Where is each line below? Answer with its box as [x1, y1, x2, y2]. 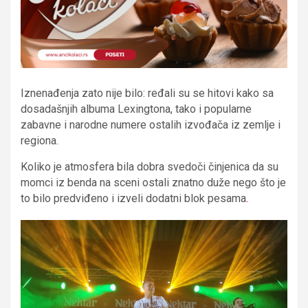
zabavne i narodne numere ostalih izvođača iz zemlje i [21, 118, 280, 132]
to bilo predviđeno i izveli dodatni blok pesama [21, 192, 246, 206]
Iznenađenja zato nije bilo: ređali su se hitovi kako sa [21, 87, 274, 100]
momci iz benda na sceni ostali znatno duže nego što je [21, 176, 286, 190]
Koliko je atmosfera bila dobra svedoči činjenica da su [21, 160, 278, 174]
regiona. [21, 134, 58, 148]
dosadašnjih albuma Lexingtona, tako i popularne [21, 102, 252, 116]
